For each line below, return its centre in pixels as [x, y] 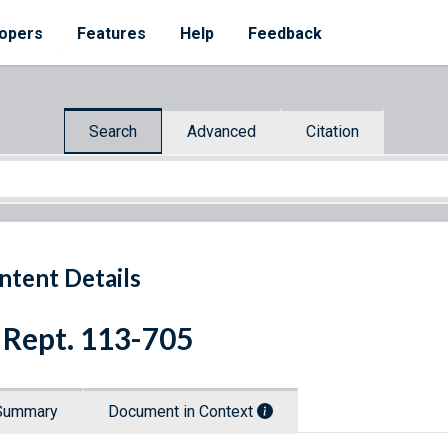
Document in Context [182, 412]
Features [111, 33]
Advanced [221, 131]
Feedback [285, 33]
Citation [332, 131]
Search [113, 131]
